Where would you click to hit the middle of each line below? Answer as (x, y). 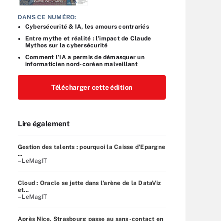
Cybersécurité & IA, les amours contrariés (87, 26)
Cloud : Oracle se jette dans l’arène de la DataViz (90, 183)
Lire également (44, 123)
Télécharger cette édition (92, 87)
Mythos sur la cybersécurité (67, 45)
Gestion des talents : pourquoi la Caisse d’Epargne (92, 147)
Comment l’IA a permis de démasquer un (85, 57)
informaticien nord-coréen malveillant (81, 64)
